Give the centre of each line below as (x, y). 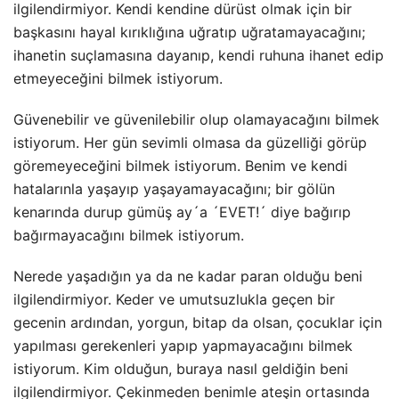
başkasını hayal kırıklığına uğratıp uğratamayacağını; (189, 32)
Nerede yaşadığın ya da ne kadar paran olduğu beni (188, 276)
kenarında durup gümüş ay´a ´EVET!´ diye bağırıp (182, 212)
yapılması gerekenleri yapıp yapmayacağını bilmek (183, 345)
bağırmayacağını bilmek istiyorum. (129, 235)
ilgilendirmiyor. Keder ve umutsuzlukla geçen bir (174, 299)
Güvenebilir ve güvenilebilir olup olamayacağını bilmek (196, 119)
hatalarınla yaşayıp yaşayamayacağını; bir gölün (174, 188)
